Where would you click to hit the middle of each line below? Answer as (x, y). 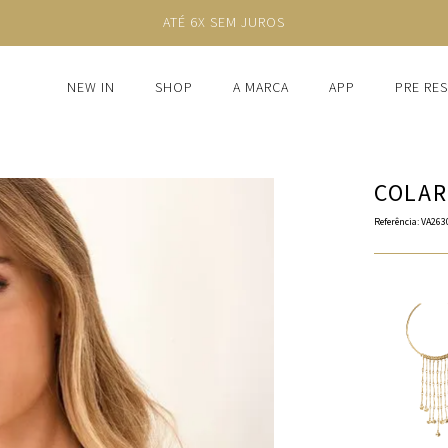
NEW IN (91, 88)
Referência (395, 222)
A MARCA (261, 88)
